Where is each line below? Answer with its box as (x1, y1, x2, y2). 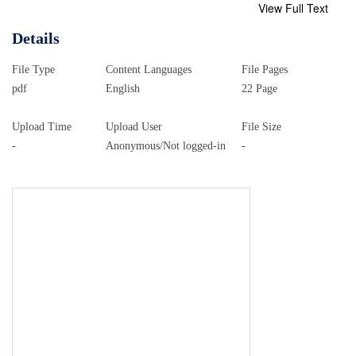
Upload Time (12, 121, 72, 133)
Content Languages (105, 64, 192, 76)
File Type (12, 64, 55, 76)
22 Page (241, 83, 277, 95)
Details (12, 29, 60, 47)
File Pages (241, 64, 288, 76)
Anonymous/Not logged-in (105, 140, 226, 153)
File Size (241, 121, 281, 133)
